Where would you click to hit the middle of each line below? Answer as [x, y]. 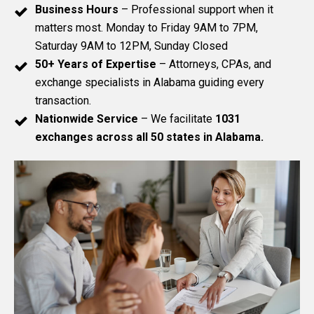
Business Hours [77, 10]
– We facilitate [177, 119]
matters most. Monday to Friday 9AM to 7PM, [146, 28]
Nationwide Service [87, 119]
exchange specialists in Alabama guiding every [150, 83]
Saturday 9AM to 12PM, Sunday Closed [131, 46]
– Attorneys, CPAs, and [214, 64]
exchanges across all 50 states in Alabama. [149, 137]
